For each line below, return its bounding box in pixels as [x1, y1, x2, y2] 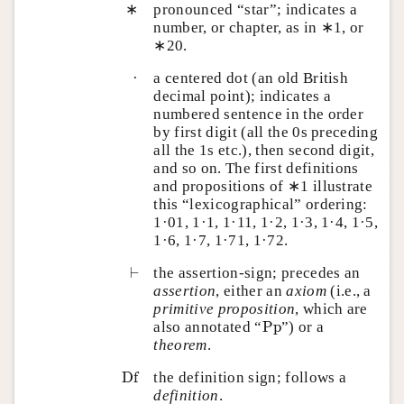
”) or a [280, 317, 324, 335]
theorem [153, 335, 207, 353]
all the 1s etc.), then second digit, [153, 141, 375, 159]
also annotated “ [153, 317, 262, 335]
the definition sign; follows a [153, 368, 347, 386]
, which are [295, 299, 368, 317]
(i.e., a [326, 281, 372, 299]
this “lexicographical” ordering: [153, 195, 368, 213]
